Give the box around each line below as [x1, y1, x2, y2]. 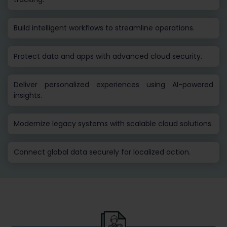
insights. [14, 90, 42, 101]
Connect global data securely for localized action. [14, 147, 191, 158]
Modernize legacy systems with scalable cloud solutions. [14, 119, 213, 129]
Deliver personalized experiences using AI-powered [14, 80, 213, 90]
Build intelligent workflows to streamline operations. [14, 23, 195, 33]
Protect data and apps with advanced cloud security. [14, 51, 202, 62]
